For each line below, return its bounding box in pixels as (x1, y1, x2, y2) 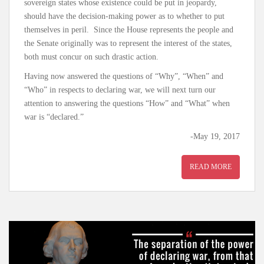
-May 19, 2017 (190, 132, 240, 141)
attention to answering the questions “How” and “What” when (24, 99, 230, 108)
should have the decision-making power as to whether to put (24, 12, 225, 21)
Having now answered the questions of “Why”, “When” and (24, 72, 223, 81)
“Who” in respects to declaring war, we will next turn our (24, 85, 216, 94)
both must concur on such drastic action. (24, 52, 159, 61)
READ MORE (190, 163, 232, 171)
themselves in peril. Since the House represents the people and (24, 25, 233, 34)
